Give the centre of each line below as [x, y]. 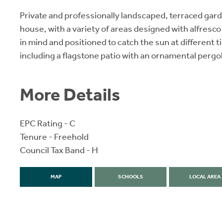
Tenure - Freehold [54, 137]
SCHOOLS [130, 177]
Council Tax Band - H [59, 150]
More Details [70, 95]
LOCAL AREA [205, 177]
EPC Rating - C [48, 123]
